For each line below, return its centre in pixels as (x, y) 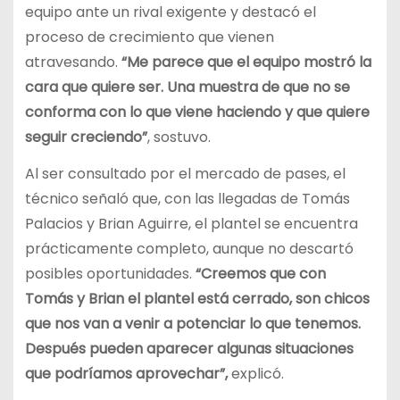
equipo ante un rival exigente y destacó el (170, 12)
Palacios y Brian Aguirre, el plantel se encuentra (191, 224)
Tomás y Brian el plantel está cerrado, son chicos (197, 299)
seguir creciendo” (86, 137)
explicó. (255, 374)
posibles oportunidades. (110, 274)
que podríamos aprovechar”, (126, 374)
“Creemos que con (260, 274)
